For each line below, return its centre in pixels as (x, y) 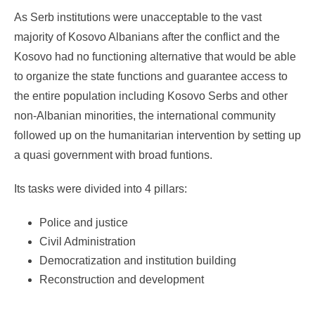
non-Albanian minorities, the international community (145, 116)
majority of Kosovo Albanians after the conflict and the (147, 37)
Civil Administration (88, 242)
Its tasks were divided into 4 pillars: (101, 189)
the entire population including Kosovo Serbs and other (151, 96)
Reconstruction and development (122, 280)
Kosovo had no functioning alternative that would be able (155, 57)
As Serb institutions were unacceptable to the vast (138, 18)
